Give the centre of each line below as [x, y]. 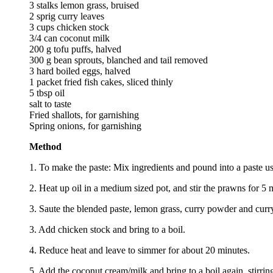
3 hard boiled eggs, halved [80, 71]
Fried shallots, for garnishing [84, 115]
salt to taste [50, 104]
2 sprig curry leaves [67, 16]
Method [45, 146]
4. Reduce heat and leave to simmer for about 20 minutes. [140, 250]
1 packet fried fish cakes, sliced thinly [101, 82]
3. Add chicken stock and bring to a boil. [107, 229]
